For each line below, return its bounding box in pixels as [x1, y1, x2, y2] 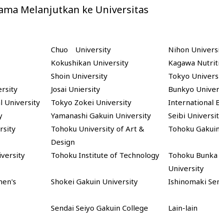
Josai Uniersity [50, 84, 100, 94]
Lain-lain [168, 203, 197, 213]
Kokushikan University [50, 58, 129, 68]
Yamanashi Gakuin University [50, 110, 151, 121]
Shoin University [50, 71, 108, 81]
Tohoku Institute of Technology [50, 150, 159, 160]
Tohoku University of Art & [50, 124, 144, 134]
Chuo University [50, 44, 111, 55]
